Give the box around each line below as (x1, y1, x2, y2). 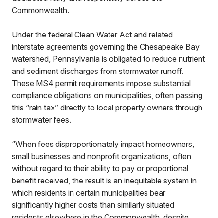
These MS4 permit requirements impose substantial (12, 78, 191, 88)
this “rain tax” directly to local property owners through (12, 103, 202, 112)
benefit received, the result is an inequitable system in (12, 176, 197, 185)
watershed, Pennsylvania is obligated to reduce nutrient (12, 54, 205, 64)
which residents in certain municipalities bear (12, 188, 165, 198)
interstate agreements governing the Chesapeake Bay (12, 42, 200, 52)
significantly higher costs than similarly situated (12, 200, 174, 210)
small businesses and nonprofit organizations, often (12, 151, 191, 161)
